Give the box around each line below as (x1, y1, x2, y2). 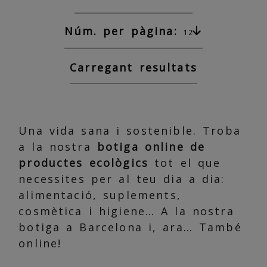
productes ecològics (18, 155, 149, 170)
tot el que (148, 155, 221, 170)
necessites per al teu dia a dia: (18, 171, 225, 186)
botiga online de (97, 139, 206, 154)
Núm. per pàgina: (64, 23, 178, 38)
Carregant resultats (70, 60, 197, 75)
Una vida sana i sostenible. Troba (18, 123, 241, 138)
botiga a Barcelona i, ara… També (18, 219, 242, 234)
